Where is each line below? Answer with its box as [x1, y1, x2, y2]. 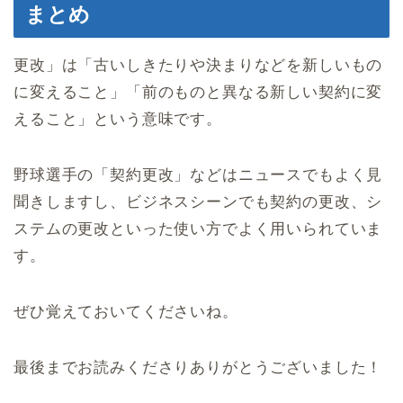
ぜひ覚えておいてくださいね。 [13, 302, 238, 320]
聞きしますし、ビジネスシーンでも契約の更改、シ [13, 193, 383, 210]
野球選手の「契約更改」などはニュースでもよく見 [13, 166, 383, 184]
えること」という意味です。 [13, 110, 222, 128]
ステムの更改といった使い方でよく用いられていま [13, 219, 383, 237]
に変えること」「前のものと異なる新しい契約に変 [13, 83, 383, 101]
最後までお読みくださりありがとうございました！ [13, 358, 383, 376]
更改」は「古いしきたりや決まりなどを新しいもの [13, 56, 383, 74]
